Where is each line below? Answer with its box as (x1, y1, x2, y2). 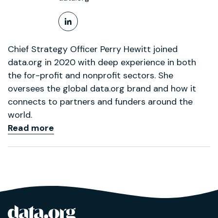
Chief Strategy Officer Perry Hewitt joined (8, 43, 178, 55)
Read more (8, 122, 54, 134)
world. (8, 109, 32, 121)
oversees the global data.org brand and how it (8, 82, 196, 94)
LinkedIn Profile (62, 21, 150, 37)
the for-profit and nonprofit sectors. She (8, 69, 173, 81)
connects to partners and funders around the (8, 95, 193, 108)
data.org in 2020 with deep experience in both (8, 56, 196, 68)
